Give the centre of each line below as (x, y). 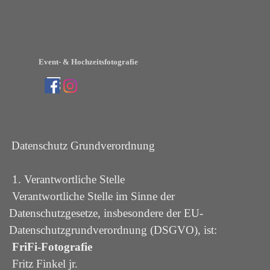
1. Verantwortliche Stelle (67, 179)
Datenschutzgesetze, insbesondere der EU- (106, 213)
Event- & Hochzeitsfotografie (88, 62)
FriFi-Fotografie (51, 247)
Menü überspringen (91, 77)
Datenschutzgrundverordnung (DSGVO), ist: (113, 230)
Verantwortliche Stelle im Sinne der (92, 196)
